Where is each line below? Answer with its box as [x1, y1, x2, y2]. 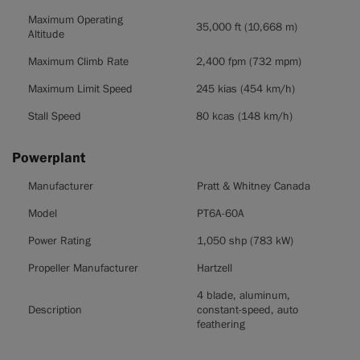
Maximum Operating [28, 13, 123, 27]
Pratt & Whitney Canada [197, 179, 310, 194]
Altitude [28, 27, 64, 42]
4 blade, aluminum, [197, 288, 290, 303]
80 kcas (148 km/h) [196, 109, 292, 124]
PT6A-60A [197, 207, 244, 221]
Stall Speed [28, 109, 81, 124]
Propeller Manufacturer [28, 261, 138, 276]
